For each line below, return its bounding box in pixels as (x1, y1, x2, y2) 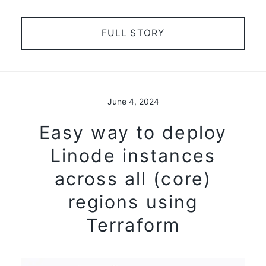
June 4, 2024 (107, 96, 159, 106)
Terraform (85, 214, 180, 236)
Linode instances (50, 144, 216, 166)
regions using (68, 191, 198, 213)
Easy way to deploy (39, 121, 227, 143)
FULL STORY (101, 27, 165, 39)
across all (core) (54, 167, 212, 189)
